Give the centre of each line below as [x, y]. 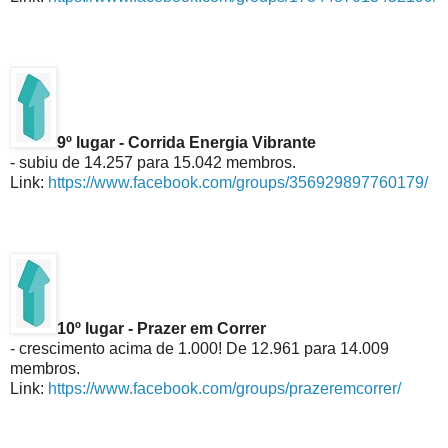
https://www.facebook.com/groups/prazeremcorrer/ [224, 388]
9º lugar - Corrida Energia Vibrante [186, 142]
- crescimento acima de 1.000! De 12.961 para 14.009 [199, 348]
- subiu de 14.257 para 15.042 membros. [153, 162]
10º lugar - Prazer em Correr [161, 328]
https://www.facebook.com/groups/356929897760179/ [238, 182]
